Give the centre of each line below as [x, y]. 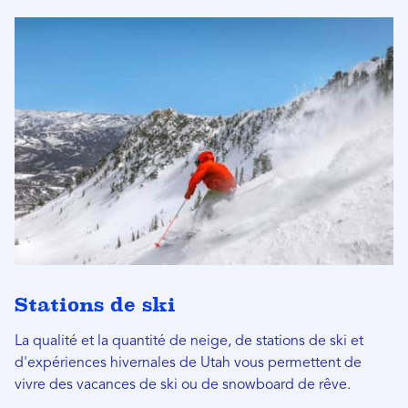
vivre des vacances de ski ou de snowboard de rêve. [183, 386]
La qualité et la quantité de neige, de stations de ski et [189, 342]
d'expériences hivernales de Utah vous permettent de [188, 364]
